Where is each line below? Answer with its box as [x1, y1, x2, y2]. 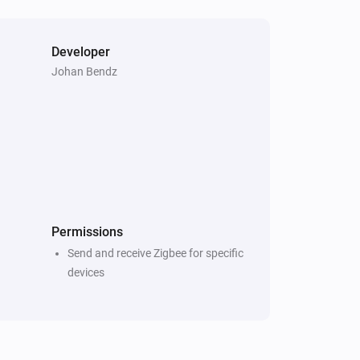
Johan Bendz [51, 64, 117, 78]
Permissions [51, 223, 123, 239]
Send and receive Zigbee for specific [67, 246, 243, 260]
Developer [51, 43, 110, 59]
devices [67, 265, 104, 279]
